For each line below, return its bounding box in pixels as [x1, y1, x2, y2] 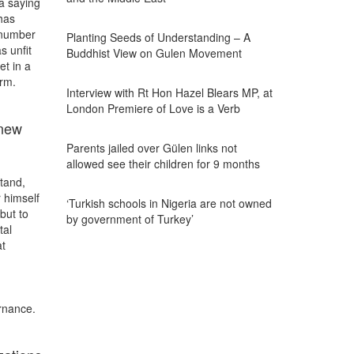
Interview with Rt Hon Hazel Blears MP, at [66, 85, 273, 100]
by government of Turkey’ [66, 211, 194, 227]
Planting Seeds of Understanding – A [66, 29, 250, 45]
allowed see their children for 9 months [66, 156, 260, 171]
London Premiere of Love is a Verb [66, 100, 240, 116]
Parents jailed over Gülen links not [66, 140, 237, 156]
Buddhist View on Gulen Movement [66, 45, 242, 61]
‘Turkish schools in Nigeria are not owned [66, 195, 272, 211]
